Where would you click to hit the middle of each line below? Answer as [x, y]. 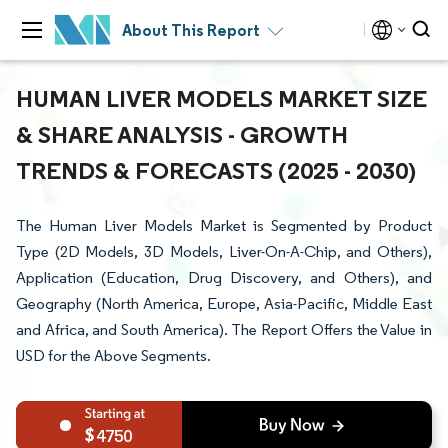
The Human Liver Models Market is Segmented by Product [224, 225]
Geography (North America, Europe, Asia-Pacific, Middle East [224, 303]
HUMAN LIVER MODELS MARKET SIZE [221, 98]
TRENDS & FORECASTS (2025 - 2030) [216, 170]
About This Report [191, 30]
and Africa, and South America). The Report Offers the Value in [224, 329]
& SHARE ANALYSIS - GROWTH [182, 134]
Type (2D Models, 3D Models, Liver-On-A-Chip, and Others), [224, 251]
